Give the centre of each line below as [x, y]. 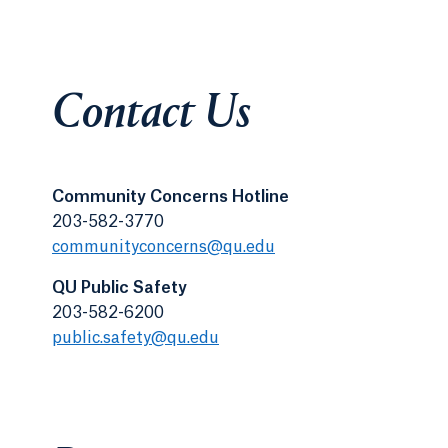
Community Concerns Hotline [170, 197]
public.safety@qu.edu [135, 338]
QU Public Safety [119, 288]
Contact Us [151, 115]
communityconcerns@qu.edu [163, 247]
